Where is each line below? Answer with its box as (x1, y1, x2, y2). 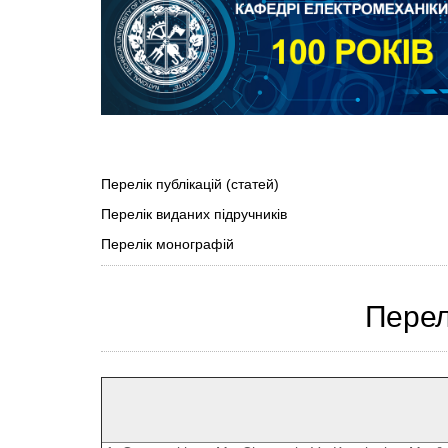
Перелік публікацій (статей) (100, 177, 279, 193)
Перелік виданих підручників (100, 207, 287, 223)
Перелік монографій (100, 237, 234, 253)
